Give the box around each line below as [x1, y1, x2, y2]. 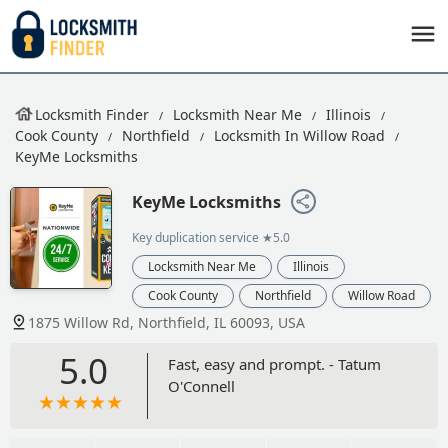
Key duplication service [132, 228, 259, 246]
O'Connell [167, 375, 235, 396]
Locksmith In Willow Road [214, 126, 385, 145]
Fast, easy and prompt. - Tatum [167, 353, 381, 374]
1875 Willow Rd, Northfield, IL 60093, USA [28, 312, 305, 332]
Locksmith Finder [35, 105, 149, 124]
